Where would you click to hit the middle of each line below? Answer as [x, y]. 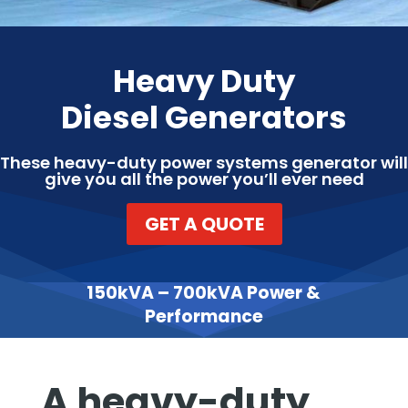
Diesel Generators [204, 117]
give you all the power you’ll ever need [204, 178]
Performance [204, 316]
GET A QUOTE [204, 224]
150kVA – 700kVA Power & [204, 292]
